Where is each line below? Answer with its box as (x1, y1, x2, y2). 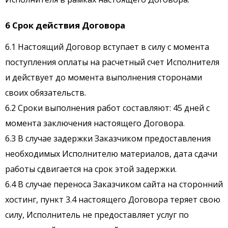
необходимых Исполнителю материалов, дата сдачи (5, 148, 217, 160)
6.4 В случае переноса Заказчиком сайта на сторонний (5, 179, 223, 190)
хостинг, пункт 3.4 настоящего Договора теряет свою (5, 194, 220, 206)
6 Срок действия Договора (5, 19, 125, 32)
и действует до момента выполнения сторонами (5, 72, 202, 83)
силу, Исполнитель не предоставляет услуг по (5, 209, 189, 221)
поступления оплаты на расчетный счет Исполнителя (5, 56, 219, 68)
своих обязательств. (5, 87, 86, 99)
